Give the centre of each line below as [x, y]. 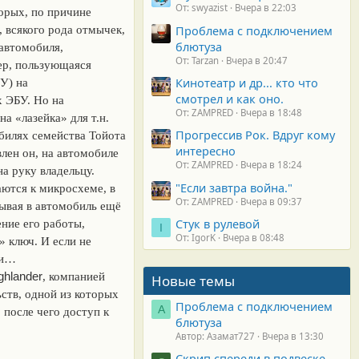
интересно [206, 151]
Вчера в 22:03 [266, 8]
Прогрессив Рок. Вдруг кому [255, 135]
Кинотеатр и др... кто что [247, 83]
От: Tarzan [197, 60]
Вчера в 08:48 [254, 238]
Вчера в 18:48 [271, 113]
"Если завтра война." [234, 187]
